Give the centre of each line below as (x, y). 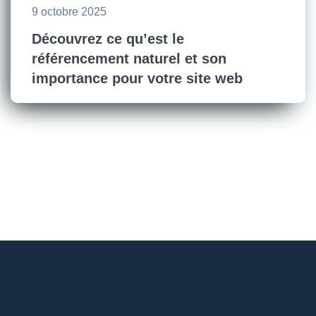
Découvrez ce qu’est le (108, 39)
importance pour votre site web (137, 79)
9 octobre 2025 (69, 12)
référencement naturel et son (129, 59)
